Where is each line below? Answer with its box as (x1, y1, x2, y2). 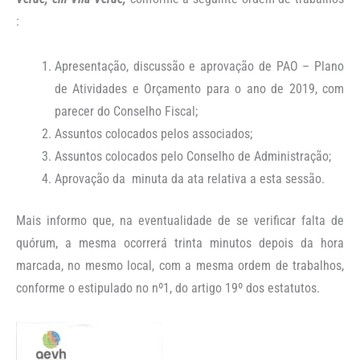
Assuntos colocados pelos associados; (55, 125, 252, 141)
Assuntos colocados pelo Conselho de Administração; (55, 148, 331, 164)
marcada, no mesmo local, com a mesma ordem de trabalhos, (16, 257, 344, 273)
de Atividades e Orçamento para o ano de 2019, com (55, 80, 344, 96)
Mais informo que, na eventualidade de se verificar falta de (16, 212, 344, 228)
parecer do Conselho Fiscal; (55, 103, 198, 119)
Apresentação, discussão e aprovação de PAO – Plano (55, 58, 344, 74)
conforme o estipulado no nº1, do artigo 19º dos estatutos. (16, 280, 320, 296)
